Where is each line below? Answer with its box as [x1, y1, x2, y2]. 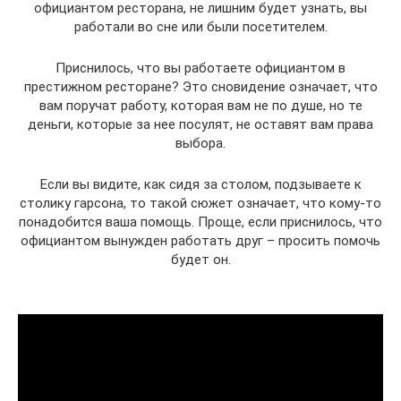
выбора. [175, 135, 226, 151]
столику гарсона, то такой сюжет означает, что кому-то [20, 195, 381, 211]
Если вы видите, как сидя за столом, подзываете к [39, 176, 362, 192]
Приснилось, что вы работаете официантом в [55, 60, 346, 76]
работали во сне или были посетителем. [73, 19, 328, 35]
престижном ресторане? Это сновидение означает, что [23, 79, 378, 95]
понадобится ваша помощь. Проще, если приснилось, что [19, 214, 382, 230]
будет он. [170, 252, 231, 268]
